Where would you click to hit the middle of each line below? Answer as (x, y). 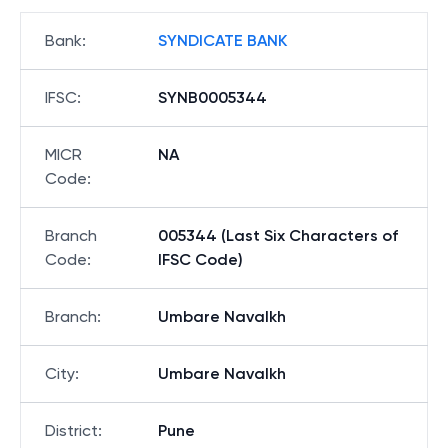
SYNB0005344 (212, 97)
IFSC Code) (200, 259)
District (71, 430)
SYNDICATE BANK (222, 40)
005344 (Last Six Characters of (278, 235)
